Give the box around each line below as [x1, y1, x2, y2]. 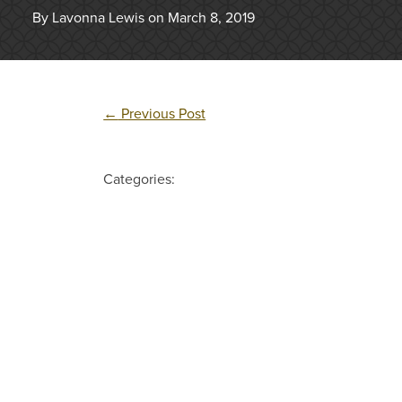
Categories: [103, 170, 176, 189]
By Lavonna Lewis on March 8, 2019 [32, 9, 255, 28]
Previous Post [118, 105, 206, 124]
